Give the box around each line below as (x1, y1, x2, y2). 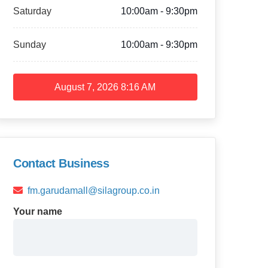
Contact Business (13, 157, 109, 170)
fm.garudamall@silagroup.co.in (28, 185, 160, 196)
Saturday (13, 6, 51, 16)
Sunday (13, 39, 46, 50)
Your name (13, 206, 62, 217)
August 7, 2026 (54, 82, 119, 92)
